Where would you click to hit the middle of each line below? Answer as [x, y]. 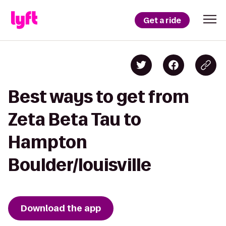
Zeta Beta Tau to [75, 119]
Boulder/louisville [80, 165]
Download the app [61, 208]
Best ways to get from [99, 97]
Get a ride [162, 20]
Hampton [47, 142]
